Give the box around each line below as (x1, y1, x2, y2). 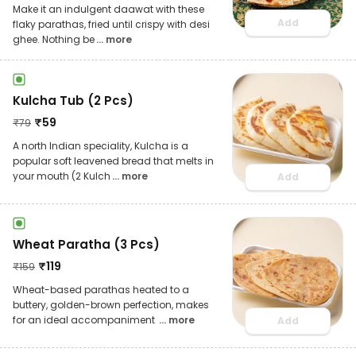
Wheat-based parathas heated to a (13, 282, 189, 296)
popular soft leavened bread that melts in (13, 153, 214, 168)
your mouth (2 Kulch (13, 168, 110, 183)
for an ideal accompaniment (13, 312, 157, 327)
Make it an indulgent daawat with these (13, 2, 204, 16)
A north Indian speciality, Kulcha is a (13, 138, 188, 153)
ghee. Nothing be (13, 32, 95, 46)
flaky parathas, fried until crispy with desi (13, 17, 210, 31)
